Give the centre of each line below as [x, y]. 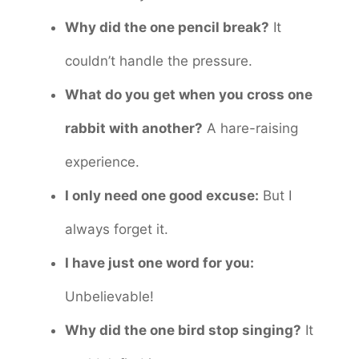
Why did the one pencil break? [167, 27]
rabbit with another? [134, 128]
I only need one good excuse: [162, 195]
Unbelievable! [109, 296]
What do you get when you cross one [189, 94]
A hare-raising [250, 128]
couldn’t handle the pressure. [159, 61]
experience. [102, 161]
